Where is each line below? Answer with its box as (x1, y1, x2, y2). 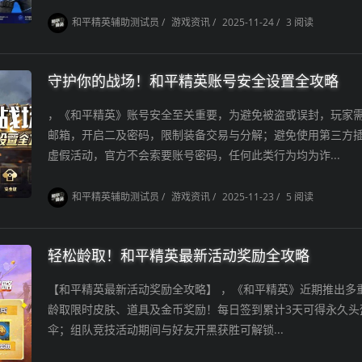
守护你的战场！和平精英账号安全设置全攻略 (47, 71, 339, 90)
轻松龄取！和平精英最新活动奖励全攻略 (47, 246, 309, 265)
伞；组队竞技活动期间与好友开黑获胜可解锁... (47, 322, 284, 337)
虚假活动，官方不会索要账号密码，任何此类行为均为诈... (47, 147, 340, 162)
